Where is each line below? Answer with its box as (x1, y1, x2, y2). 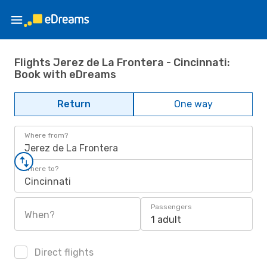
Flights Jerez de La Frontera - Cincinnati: (14, 55, 230, 69)
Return (57, 98, 91, 110)
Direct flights (32, 247, 94, 258)
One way (173, 98, 213, 110)
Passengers (151, 203, 192, 211)
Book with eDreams (14, 67, 116, 81)
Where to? (24, 164, 58, 173)
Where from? (24, 131, 68, 139)
